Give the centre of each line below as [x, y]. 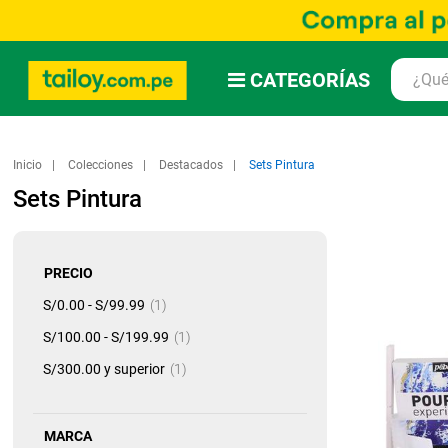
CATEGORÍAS [309, 80]
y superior [133, 369]
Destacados [192, 165]
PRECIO [68, 273]
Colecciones [102, 165]
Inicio [29, 165]
